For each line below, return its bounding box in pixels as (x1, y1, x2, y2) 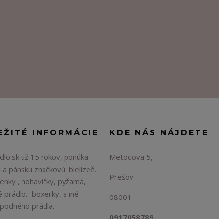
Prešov (109, 172, 133, 182)
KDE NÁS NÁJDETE (109, 128, 209, 137)
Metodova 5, (109, 152, 156, 162)
